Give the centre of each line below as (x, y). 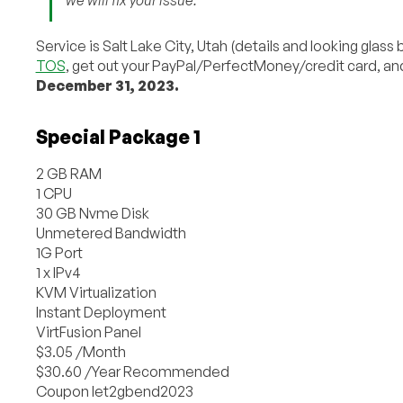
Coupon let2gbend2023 (114, 391)
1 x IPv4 (58, 272)
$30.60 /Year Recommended (132, 371)
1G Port (59, 252)
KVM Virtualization (96, 292)
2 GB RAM (68, 173)
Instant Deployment (101, 312)
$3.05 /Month (81, 351)
